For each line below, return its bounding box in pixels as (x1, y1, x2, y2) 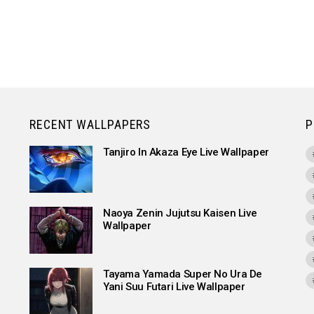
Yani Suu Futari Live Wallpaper (102, 280, 245, 294)
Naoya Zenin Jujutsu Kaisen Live (102, 207, 257, 220)
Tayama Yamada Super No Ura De (102, 268, 263, 281)
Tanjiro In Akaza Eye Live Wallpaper (102, 146, 269, 159)
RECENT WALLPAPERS (29, 117, 151, 132)
